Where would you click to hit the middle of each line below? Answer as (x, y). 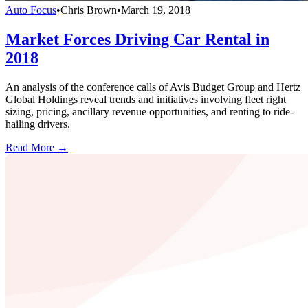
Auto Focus (31, 10)
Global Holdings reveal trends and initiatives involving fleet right (146, 99)
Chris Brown (89, 10)
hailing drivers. (38, 124)
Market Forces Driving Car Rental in (137, 39)
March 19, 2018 (156, 10)
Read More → (37, 147)
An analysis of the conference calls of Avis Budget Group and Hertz (153, 87)
